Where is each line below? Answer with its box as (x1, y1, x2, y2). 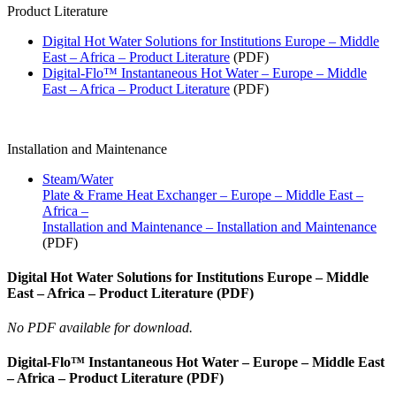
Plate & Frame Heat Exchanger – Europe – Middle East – (42, 187, 363, 202)
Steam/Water (42, 171, 113, 187)
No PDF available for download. (7, 320, 193, 336)
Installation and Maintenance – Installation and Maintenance (42, 218, 377, 234)
